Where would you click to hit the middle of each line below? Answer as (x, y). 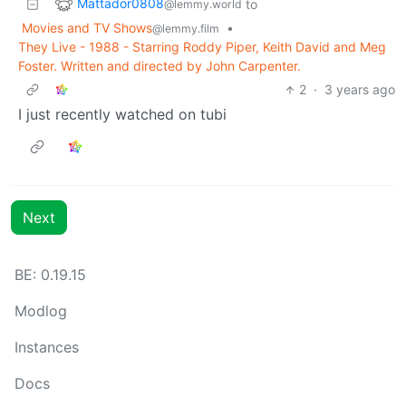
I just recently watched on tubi (122, 115)
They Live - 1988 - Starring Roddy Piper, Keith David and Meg (202, 47)
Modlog (41, 311)
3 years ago (360, 90)
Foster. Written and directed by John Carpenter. (159, 66)
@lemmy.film (186, 29)
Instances (47, 348)
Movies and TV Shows (87, 28)
